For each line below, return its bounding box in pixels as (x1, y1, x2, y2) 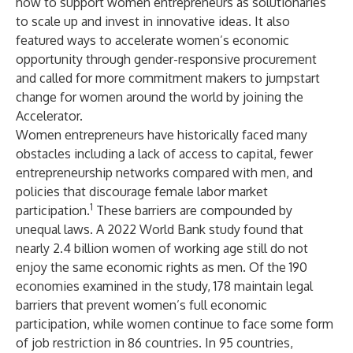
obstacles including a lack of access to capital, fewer (16, 146, 313, 162)
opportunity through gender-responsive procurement (16, 51, 317, 67)
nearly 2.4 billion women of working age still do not (16, 240, 308, 256)
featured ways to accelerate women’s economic (16, 32, 289, 48)
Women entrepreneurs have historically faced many (16, 127, 307, 143)
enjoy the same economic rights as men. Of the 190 (16, 259, 307, 275)
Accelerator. (16, 108, 83, 124)
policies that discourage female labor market (16, 184, 268, 199)
